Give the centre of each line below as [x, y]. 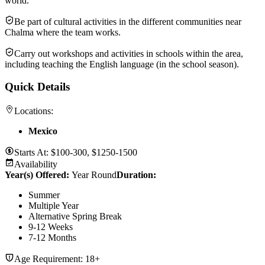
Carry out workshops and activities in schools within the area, [129, 53]
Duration [135, 174]
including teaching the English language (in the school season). [122, 64]
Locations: [34, 111]
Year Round [94, 174]
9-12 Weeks [51, 227]
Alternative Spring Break [75, 216]
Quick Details [37, 87]
